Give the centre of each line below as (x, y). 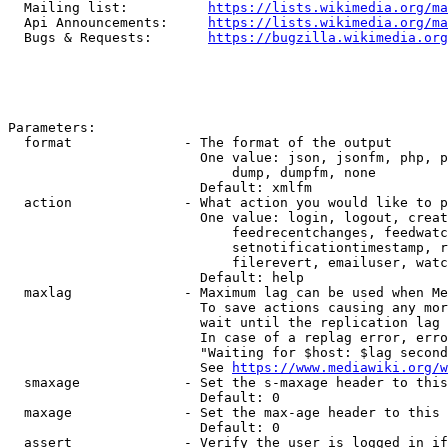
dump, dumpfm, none (192, 172)
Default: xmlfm (160, 187)
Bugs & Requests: (108, 37)
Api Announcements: (108, 22)
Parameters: (52, 127)
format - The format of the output (200, 142)
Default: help (156, 277)
